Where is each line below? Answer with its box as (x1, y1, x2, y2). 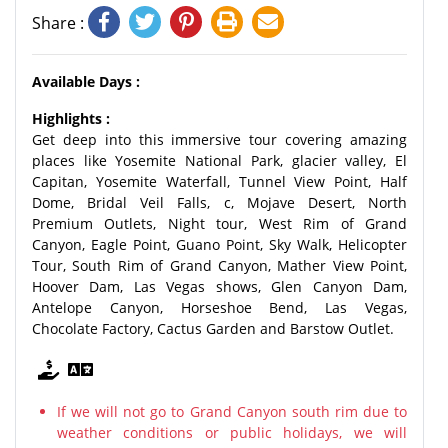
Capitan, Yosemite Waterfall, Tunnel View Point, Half (32, 172, 407, 191)
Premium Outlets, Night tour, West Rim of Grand (32, 214, 407, 233)
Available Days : (32, 72, 140, 91)
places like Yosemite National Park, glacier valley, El (32, 151, 407, 170)
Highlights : (32, 109, 110, 128)
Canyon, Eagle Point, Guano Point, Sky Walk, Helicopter (32, 235, 407, 254)
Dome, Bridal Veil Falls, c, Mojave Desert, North (32, 193, 407, 212)
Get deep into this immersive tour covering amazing (32, 130, 407, 149)
